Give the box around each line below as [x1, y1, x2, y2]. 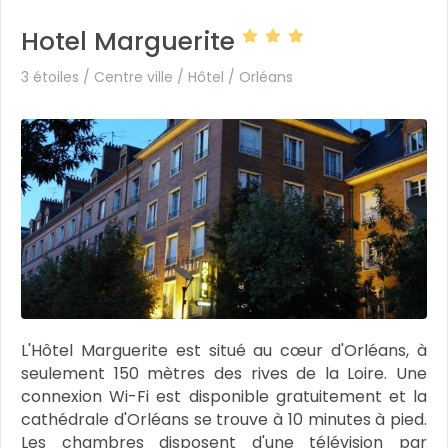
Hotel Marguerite [21, 24, 242, 59]
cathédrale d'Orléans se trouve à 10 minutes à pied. [21, 408, 427, 431]
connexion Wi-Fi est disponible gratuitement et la [21, 385, 427, 408]
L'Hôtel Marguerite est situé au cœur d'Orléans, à [21, 339, 427, 362]
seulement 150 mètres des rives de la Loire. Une [21, 362, 427, 385]
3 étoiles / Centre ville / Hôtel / [21, 67, 239, 87]
